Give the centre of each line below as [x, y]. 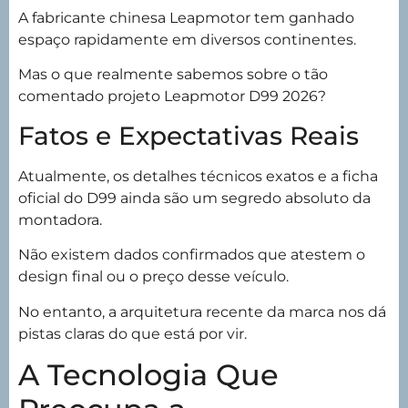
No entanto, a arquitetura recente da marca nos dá [202, 311]
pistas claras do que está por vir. [133, 333]
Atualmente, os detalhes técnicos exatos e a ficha [198, 176]
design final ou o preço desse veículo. [153, 277]
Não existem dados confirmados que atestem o [192, 255]
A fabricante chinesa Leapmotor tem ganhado [186, 17]
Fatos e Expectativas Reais [189, 135]
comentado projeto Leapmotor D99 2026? [172, 97]
